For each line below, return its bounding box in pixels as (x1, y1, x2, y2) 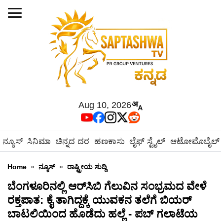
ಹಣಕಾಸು (94, 137, 125, 146)
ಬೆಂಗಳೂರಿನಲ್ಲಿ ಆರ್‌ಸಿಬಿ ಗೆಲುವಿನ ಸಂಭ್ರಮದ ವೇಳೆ (7, 180, 207, 192)
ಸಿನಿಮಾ (27, 137, 51, 146)
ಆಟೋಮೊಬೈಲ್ (170, 137, 220, 146)
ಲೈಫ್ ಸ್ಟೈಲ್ (129, 137, 166, 146)
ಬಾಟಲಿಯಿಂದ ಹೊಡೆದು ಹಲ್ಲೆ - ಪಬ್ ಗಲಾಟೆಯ (7, 208, 198, 220)
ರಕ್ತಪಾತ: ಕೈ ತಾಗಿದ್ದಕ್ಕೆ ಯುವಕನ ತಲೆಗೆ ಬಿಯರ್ (7, 194, 191, 206)
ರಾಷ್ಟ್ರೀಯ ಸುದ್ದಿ (67, 163, 107, 171)
